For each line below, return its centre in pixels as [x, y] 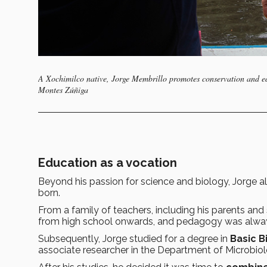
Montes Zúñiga [63, 90]
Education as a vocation [108, 163]
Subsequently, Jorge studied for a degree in [134, 239]
